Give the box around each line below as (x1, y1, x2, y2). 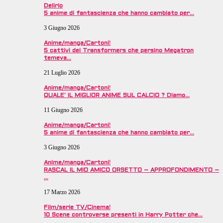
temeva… (44, 55, 71, 62)
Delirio (44, 3, 63, 9)
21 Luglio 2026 (44, 69, 80, 77)
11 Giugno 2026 (44, 107, 83, 114)
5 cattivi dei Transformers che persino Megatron (44, 48, 194, 54)
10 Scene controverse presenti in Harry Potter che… (44, 212, 203, 219)
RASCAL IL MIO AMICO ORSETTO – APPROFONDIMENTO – (44, 167, 219, 174)
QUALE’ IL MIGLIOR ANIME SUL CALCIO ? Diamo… (44, 93, 190, 99)
